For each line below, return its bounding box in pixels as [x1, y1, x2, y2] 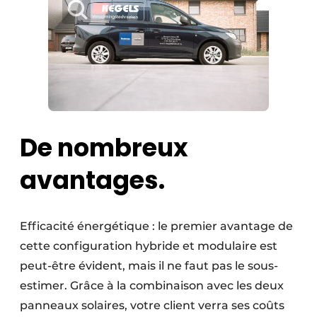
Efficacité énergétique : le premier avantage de [20, 219, 293, 233]
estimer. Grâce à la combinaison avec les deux [20, 278, 284, 292]
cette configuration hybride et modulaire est [20, 238, 277, 253]
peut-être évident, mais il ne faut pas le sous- [20, 258, 278, 272]
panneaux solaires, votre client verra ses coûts [20, 298, 284, 312]
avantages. [20, 162, 165, 197]
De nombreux [20, 129, 188, 165]
